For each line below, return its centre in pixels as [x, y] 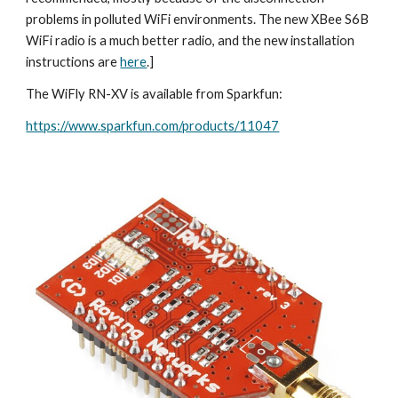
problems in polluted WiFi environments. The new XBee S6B [198, 19]
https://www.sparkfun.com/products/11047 [153, 126]
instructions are [73, 62]
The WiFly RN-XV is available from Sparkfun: [155, 94]
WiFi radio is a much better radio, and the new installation [191, 40]
